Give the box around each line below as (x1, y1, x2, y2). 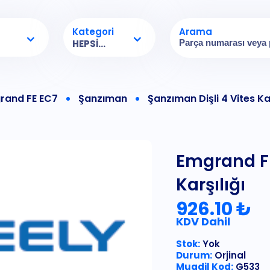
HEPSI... (72, 37, 106, 50)
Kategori (72, 25, 115, 38)
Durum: (176, 249, 212, 262)
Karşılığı (176, 173, 245, 197)
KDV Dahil (176, 214, 230, 230)
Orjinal (212, 249, 246, 262)
